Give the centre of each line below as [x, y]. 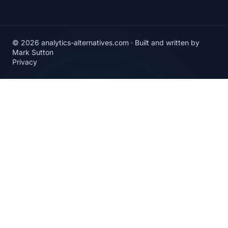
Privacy [25, 62]
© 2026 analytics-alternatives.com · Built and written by [106, 43]
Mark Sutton [33, 52]
